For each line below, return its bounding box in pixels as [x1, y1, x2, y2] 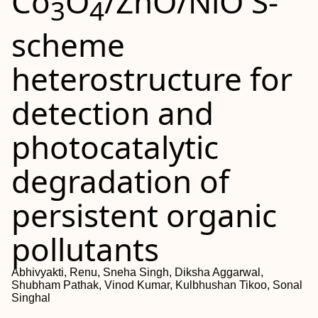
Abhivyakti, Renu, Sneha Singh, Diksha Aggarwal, [11, 265, 263, 278]
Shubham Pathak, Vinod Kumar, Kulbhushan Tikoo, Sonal [11, 278, 302, 291]
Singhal [11, 291, 50, 304]
